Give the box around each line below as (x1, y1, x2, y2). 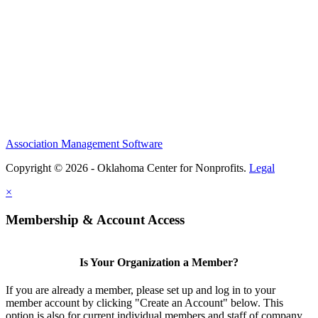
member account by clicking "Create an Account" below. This (6, 296, 283, 309)
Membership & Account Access (6, 212, 185, 227)
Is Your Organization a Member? (79, 256, 238, 268)
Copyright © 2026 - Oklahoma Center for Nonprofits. (6, 161, 249, 174)
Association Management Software (6, 137, 163, 150)
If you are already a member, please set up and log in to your (6, 283, 275, 296)
